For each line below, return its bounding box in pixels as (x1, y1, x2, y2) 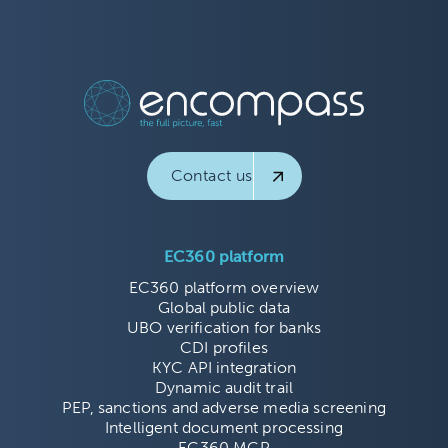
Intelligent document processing (105, 418, 343, 438)
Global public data (158, 298, 290, 318)
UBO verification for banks (126, 318, 322, 338)
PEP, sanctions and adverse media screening (62, 398, 386, 418)
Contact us (170, 166, 253, 186)
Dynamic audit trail (154, 378, 294, 398)
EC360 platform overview (128, 278, 320, 298)
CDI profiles (180, 338, 268, 358)
